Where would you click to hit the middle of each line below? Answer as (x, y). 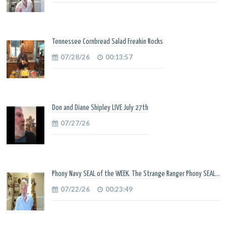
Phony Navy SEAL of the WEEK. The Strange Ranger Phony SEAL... (136, 174)
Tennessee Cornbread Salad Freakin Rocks (107, 41)
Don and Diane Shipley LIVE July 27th (100, 107)
